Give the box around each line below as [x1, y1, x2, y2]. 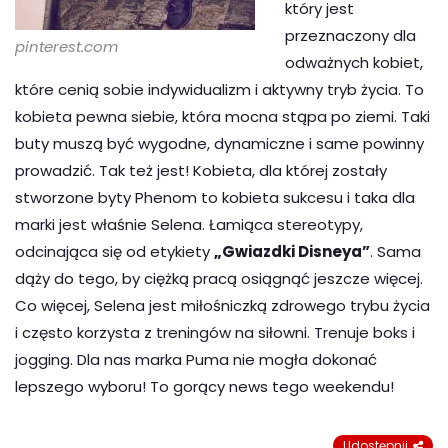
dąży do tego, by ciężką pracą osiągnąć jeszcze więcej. [15, 268, 423, 290]
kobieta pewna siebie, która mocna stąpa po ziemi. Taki [15, 106, 430, 128]
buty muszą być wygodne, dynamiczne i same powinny [15, 133, 424, 155]
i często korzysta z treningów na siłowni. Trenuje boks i [15, 322, 415, 344]
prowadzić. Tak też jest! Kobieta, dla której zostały [15, 160, 387, 182]
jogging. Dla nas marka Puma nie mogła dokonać [15, 349, 377, 371]
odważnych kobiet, [285, 52, 423, 74]
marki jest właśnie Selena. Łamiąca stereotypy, [15, 214, 363, 236]
